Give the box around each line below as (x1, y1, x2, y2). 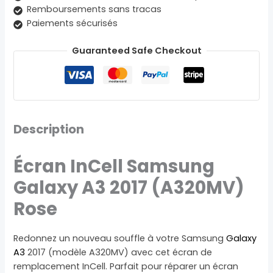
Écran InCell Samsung (13, 154, 215, 179)
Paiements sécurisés (27, 17, 118, 30)
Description (13, 121, 85, 138)
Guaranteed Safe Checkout (71, 44, 202, 57)
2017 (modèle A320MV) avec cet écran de (25, 246, 213, 259)
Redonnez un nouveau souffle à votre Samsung (13, 232, 227, 245)
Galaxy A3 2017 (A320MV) (13, 175, 245, 200)
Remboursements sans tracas (27, 3, 162, 16)
